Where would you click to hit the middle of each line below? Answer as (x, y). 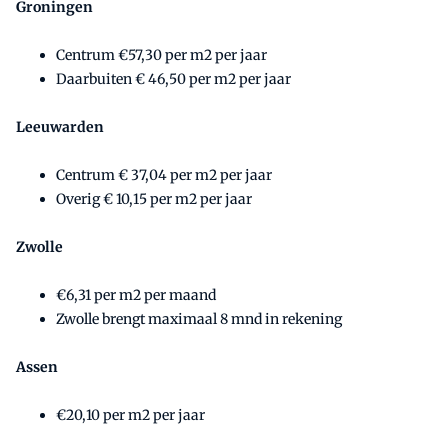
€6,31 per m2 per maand (136, 294)
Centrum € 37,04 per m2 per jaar (164, 174)
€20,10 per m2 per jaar (130, 414)
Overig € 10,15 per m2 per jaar (154, 198)
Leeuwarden (60, 126)
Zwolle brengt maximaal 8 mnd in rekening (199, 318)
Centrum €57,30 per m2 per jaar (161, 54)
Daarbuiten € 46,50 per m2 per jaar (173, 78)
